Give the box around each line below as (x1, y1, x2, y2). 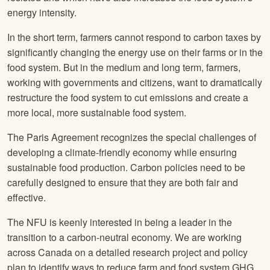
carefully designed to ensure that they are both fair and (7, 175, 238, 190)
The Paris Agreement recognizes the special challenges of (7, 130, 256, 145)
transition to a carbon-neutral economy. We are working (7, 230, 242, 245)
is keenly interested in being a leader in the (47, 215, 232, 230)
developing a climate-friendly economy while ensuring (7, 145, 237, 160)
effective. (7, 190, 46, 205)
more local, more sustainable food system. (7, 105, 186, 120)
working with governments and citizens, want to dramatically (7, 75, 262, 90)
